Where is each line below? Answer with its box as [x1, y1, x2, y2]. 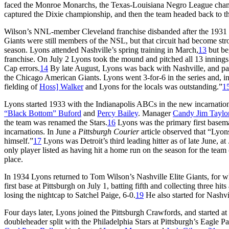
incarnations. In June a [4, 127, 78, 136]
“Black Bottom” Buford [4, 108, 81, 118]
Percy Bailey [97, 108, 138, 118]
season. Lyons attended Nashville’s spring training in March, [4, 45, 198, 54]
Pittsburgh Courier [78, 127, 139, 136]
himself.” [4, 136, 33, 145]
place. [4, 154, 23, 164]
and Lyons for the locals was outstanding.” [83, 82, 222, 91]
